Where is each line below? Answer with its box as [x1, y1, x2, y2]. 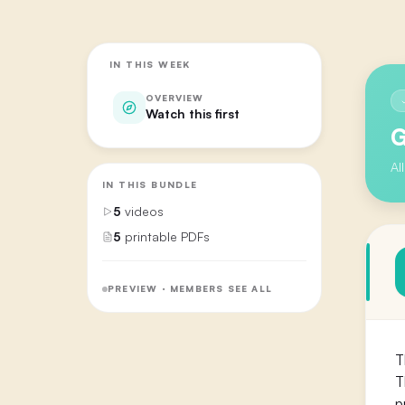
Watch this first [146, 106, 240, 121]
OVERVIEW [146, 92, 203, 103]
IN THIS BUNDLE [102, 178, 198, 190]
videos [125, 202, 164, 219]
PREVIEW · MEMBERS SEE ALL [108, 283, 272, 294]
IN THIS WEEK [109, 58, 191, 70]
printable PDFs [125, 228, 210, 244]
